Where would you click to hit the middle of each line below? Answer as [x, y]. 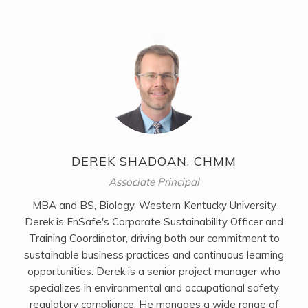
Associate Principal [154, 181]
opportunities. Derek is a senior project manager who [154, 271]
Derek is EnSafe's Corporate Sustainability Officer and [154, 221]
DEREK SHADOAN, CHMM [154, 161]
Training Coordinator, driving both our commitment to [154, 238]
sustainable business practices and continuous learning [154, 254]
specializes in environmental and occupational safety [154, 287]
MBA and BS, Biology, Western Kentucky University [154, 205]
